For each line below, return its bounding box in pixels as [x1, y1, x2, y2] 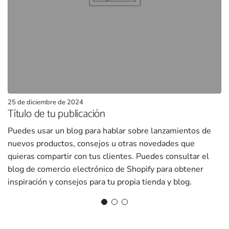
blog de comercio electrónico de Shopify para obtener [8, 164, 203, 175]
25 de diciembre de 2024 [8, 98, 83, 107]
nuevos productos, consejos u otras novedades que [8, 138, 195, 149]
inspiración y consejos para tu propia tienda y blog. [8, 176, 192, 188]
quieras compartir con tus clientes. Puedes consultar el [8, 151, 209, 162]
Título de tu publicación [8, 105, 105, 123]
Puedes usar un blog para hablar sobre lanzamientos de [8, 125, 211, 136]
